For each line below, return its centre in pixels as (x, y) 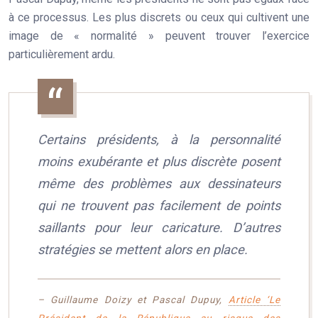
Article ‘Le (254, 299)
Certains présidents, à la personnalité (159, 139)
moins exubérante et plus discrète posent (159, 161)
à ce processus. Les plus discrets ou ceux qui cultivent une (159, 17)
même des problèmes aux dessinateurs (159, 183)
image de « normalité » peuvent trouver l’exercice (159, 35)
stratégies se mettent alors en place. (143, 249)
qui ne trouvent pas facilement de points (159, 205)
